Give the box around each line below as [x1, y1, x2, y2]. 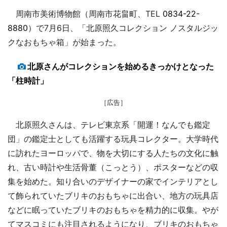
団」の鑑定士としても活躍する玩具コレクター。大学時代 [8, 133, 218, 144]
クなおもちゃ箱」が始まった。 [8, 36, 121, 47]
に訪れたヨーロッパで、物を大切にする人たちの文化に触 [8, 147, 218, 158]
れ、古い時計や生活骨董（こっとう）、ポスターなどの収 [8, 162, 218, 172]
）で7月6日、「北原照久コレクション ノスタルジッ [28, 22, 218, 33]
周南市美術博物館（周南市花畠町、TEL [8, 8, 163, 19]
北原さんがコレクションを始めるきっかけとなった [27, 61, 214, 71]
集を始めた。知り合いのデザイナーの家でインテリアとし [8, 176, 218, 186]
